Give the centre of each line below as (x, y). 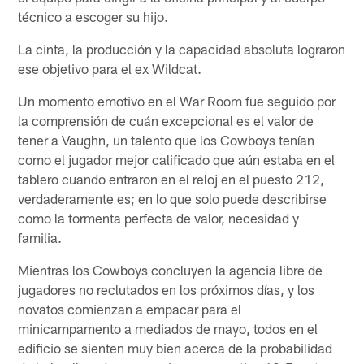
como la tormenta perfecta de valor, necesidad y (159, 217)
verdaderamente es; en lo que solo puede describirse (173, 198)
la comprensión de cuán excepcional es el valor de (166, 120)
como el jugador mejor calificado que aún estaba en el (177, 159)
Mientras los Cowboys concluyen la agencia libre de (171, 269)
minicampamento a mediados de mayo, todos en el (168, 328)
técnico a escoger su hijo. (93, 16)
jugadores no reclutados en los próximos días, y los (167, 289)
